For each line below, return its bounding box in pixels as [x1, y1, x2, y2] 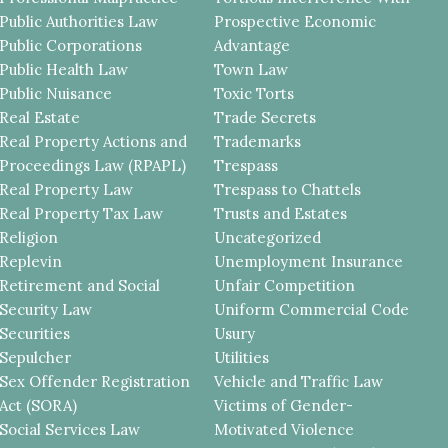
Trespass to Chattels [214, 180, 362, 200]
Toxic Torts [214, 84, 295, 104]
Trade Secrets [214, 108, 317, 128]
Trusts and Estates [214, 204, 348, 224]
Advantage [214, 36, 291, 56]
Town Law [214, 60, 289, 80]
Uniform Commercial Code [214, 300, 410, 320]
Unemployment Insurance [214, 252, 404, 272]
